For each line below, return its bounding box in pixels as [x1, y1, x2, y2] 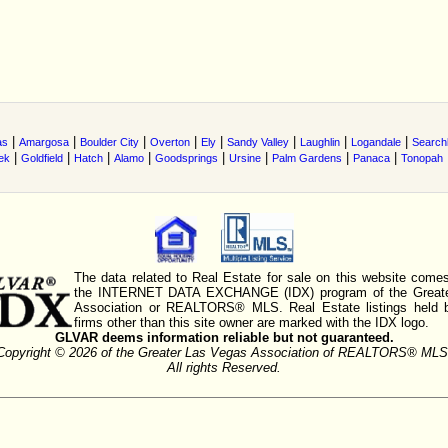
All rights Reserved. [167, 360, 281, 375]
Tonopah [401, 152, 443, 164]
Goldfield [21, 152, 63, 164]
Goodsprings [155, 152, 218, 164]
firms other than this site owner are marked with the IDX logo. [74, 315, 429, 330]
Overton [150, 136, 190, 148]
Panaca [353, 152, 390, 164]
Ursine [229, 152, 261, 164]
